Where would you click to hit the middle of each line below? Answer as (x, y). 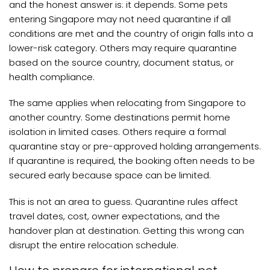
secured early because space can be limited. (110, 175)
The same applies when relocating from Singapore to (127, 103)
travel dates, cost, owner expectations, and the (115, 216)
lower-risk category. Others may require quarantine (123, 48)
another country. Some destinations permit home (120, 118)
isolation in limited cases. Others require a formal (118, 132)
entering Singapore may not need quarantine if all (120, 19)
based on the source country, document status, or (121, 62)
